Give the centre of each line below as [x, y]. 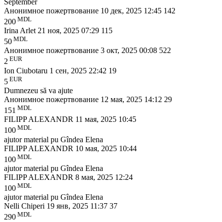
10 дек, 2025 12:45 [132, 10]
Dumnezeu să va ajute [38, 91]
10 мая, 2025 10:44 [106, 148]
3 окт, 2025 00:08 [130, 51]
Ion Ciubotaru [27, 70]
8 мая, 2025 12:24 [104, 177]
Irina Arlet [21, 31]
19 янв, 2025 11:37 [78, 206]
